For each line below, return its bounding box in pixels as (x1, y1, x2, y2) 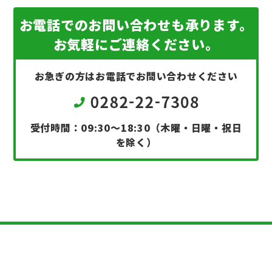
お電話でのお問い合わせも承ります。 (19, 14, 253, 34)
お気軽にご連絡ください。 (53, 33, 219, 53)
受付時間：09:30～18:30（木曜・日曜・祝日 (30, 120, 242, 135)
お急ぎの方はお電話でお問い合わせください (34, 68, 238, 83)
